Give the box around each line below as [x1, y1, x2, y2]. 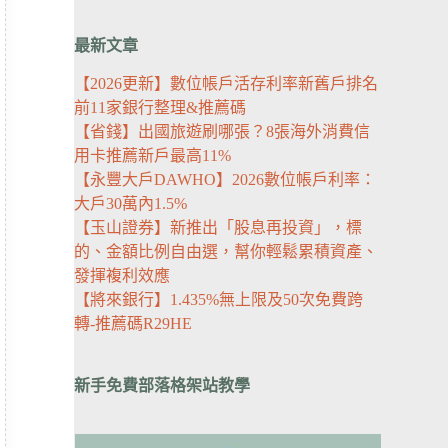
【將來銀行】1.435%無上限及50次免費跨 [74, 291, 364, 309]
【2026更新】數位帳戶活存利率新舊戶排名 [74, 75, 379, 93]
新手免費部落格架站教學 [74, 377, 251, 395]
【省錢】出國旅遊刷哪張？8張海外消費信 [74, 123, 371, 141]
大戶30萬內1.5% [74, 195, 188, 213]
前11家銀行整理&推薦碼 [74, 99, 247, 117]
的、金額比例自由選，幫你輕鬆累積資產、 [74, 243, 379, 261]
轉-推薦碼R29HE [74, 315, 193, 333]
